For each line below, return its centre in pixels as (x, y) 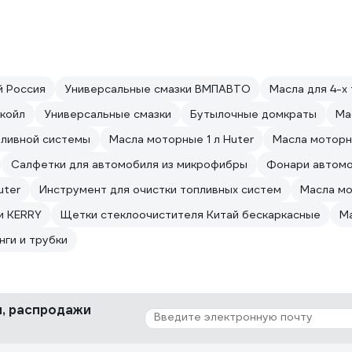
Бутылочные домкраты (253, 114)
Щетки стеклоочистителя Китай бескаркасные (191, 214)
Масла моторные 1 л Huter (181, 139)
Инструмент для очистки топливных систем (160, 189)
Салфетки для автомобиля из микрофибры (129, 164)
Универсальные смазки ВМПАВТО (158, 89)
